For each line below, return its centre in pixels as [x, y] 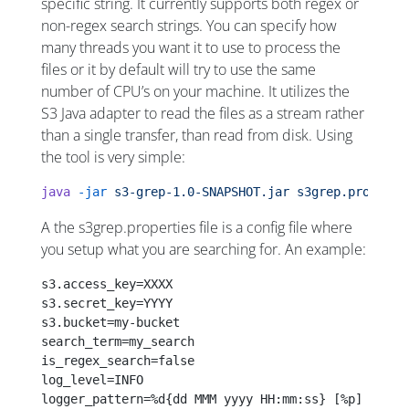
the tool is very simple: [113, 157]
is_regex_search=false [118, 360]
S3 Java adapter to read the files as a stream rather [203, 113]
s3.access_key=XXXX [107, 283]
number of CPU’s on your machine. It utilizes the [195, 91]
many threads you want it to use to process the [191, 47]
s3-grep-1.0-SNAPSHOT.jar [198, 191]
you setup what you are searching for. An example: [204, 249]
